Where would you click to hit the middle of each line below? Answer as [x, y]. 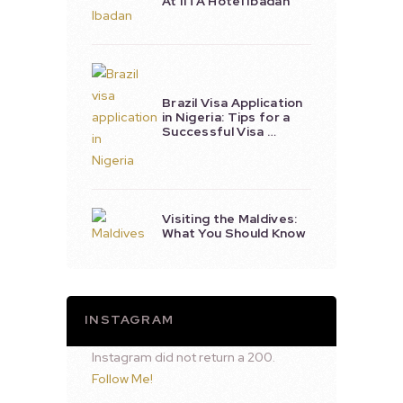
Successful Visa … [219, 131]
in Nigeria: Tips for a [226, 116]
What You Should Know [233, 233]
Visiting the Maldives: [229, 218]
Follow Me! [122, 378]
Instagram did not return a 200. [183, 357]
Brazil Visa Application [232, 102]
